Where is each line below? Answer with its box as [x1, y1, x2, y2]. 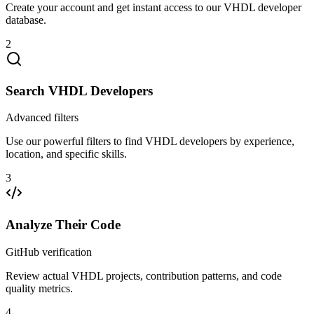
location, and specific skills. [6, 148, 127, 161]
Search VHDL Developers [6, 83, 153, 98]
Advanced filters [6, 111, 78, 124]
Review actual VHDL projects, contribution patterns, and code [6, 269, 282, 282]
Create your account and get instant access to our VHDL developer [6, 1, 301, 13]
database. [6, 14, 46, 26]
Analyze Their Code [6, 217, 121, 233]
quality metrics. [6, 282, 73, 294]
